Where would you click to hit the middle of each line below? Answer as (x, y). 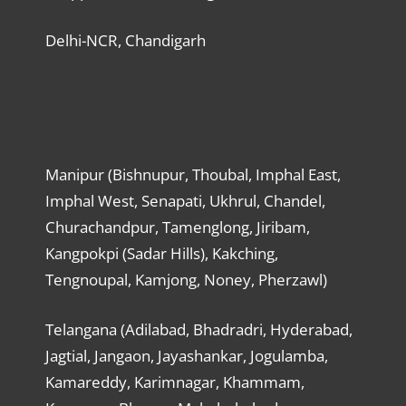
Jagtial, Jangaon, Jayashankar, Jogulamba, (186, 355)
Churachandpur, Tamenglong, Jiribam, (177, 227)
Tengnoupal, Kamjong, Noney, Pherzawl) (186, 280)
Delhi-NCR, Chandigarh (125, 41)
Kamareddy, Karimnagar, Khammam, (174, 382)
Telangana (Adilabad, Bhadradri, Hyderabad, (198, 329)
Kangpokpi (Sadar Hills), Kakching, (161, 254)
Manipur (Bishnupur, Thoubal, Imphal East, (193, 175)
